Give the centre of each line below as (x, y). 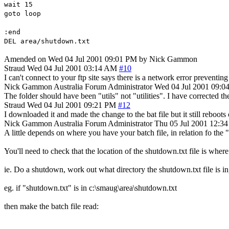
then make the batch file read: (51, 206)
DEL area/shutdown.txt (47, 41)
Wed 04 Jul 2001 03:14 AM (72, 68)
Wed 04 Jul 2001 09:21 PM (72, 105)
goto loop (22, 13)
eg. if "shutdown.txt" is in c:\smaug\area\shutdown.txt (90, 188)
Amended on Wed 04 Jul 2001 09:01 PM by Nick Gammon (101, 59)
